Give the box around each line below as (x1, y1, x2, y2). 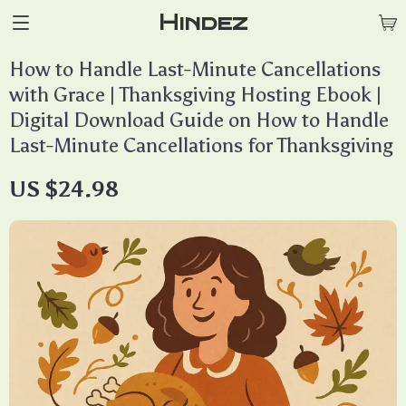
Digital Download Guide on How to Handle (9, 108, 389, 132)
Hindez (159, 9, 247, 35)
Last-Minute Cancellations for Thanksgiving (9, 133, 393, 158)
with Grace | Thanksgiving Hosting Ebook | (9, 82, 382, 107)
